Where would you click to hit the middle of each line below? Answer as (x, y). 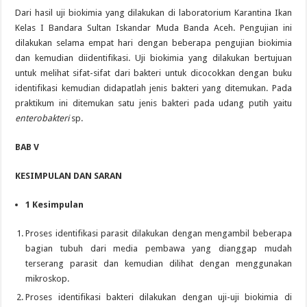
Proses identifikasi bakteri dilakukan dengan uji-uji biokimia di (159, 297)
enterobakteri (42, 118)
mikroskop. (48, 278)
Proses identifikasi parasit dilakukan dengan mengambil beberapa (159, 233)
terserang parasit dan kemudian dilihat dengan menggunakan (159, 263)
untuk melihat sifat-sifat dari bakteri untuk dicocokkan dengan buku (153, 73)
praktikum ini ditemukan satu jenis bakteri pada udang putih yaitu (153, 103)
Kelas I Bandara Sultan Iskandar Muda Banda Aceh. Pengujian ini (153, 27)
